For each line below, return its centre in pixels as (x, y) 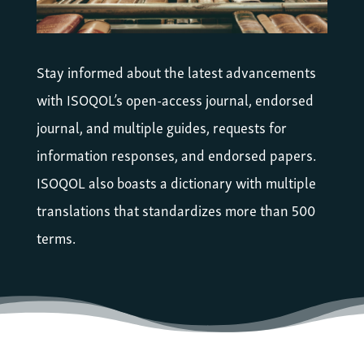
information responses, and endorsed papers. (176, 154)
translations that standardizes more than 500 (175, 210)
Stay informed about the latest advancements (176, 71)
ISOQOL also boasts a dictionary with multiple (176, 182)
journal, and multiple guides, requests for (161, 127)
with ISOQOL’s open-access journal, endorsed (175, 99)
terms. (56, 237)
